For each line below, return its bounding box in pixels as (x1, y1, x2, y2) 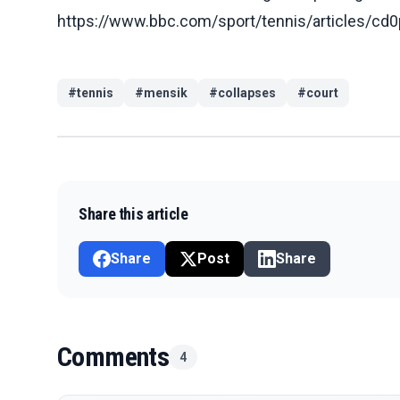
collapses (218, 85, 276, 100)
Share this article (79, 204, 188, 223)
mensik (144, 85, 187, 100)
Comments (57, 340, 170, 372)
